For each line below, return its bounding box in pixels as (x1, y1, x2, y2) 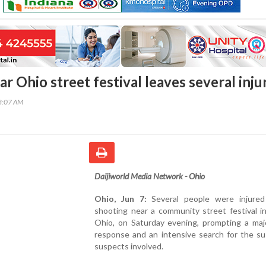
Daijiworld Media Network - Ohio (94, 170, 205, 181)
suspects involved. (94, 240, 163, 251)
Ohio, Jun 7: (94, 193, 147, 204)
